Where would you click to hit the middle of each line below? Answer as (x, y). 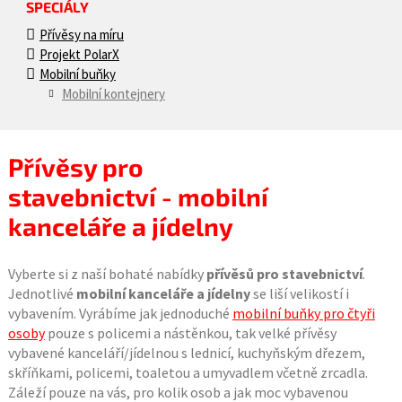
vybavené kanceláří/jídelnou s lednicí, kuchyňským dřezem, (186, 353)
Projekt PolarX (79, 54)
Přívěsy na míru (81, 35)
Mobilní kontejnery (113, 94)
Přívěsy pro (75, 167)
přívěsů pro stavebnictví (284, 274)
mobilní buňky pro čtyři (303, 313)
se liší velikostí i (299, 293)
